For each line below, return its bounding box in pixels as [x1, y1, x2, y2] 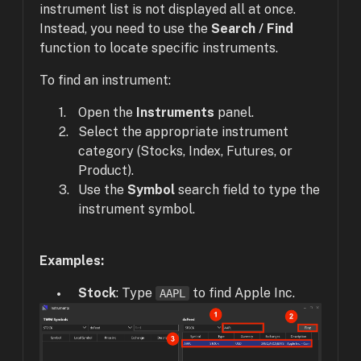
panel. [214, 105, 254, 121]
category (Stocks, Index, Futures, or [78, 143, 293, 160]
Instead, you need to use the [39, 21, 211, 37]
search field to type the [175, 182, 320, 198]
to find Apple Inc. [189, 285, 295, 301]
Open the [78, 105, 136, 121]
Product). [78, 163, 134, 179]
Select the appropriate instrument [78, 124, 288, 140]
